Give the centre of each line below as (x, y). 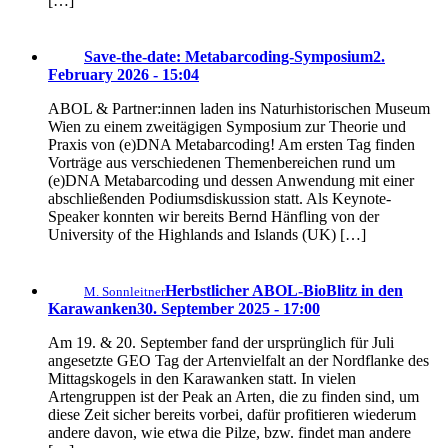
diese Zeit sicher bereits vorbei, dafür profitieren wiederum (232, 415)
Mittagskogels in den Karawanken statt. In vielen (202, 379)
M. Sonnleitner (124, 292)
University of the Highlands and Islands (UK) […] (207, 235)
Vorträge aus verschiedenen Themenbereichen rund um (221, 163)
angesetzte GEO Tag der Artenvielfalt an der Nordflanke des (238, 361)
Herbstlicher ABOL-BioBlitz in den (284, 291)
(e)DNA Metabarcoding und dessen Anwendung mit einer (231, 181)
